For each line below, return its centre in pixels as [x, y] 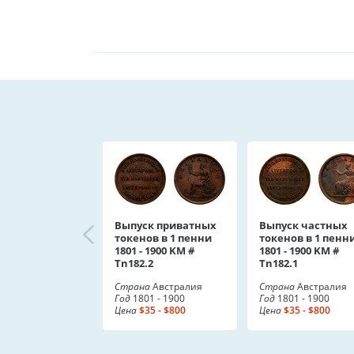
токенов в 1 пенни [163, 238]
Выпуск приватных [166, 225]
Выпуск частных [303, 225]
